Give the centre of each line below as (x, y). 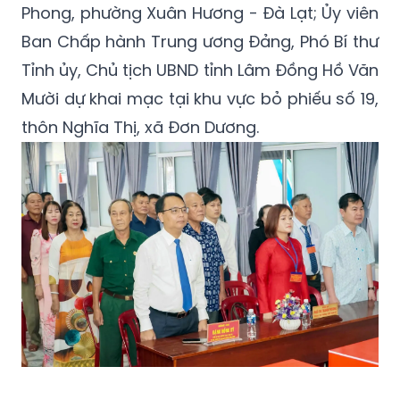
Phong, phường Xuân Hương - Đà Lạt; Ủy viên (200, 13)
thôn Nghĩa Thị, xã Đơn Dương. (140, 128)
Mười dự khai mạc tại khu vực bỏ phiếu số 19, (200, 99)
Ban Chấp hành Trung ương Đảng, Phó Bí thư (200, 42)
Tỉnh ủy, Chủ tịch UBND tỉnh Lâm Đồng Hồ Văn (200, 71)
